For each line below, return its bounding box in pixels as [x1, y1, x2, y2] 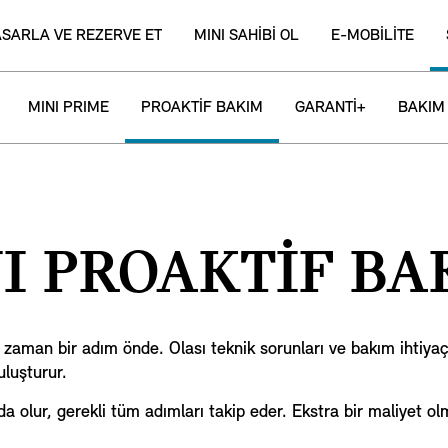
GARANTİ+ [295, 99, 366, 116]
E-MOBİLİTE [331, 27, 414, 44]
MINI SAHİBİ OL [194, 27, 299, 44]
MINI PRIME [28, 99, 109, 116]
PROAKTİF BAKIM [141, 99, 263, 116]
